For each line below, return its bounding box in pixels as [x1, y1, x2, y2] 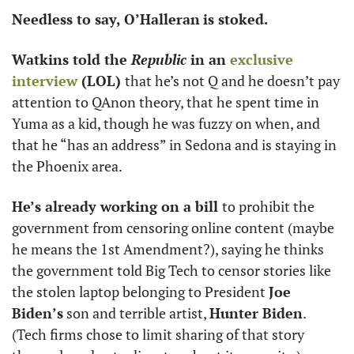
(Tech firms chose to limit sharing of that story [12, 325, 304, 344]
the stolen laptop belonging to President [12, 282, 269, 301]
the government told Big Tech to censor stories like [12, 261, 331, 280]
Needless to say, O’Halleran [12, 9, 200, 28]
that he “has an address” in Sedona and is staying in [12, 135, 337, 154]
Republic [131, 50, 186, 69]
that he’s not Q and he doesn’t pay [125, 71, 340, 90]
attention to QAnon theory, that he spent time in [12, 92, 319, 111]
